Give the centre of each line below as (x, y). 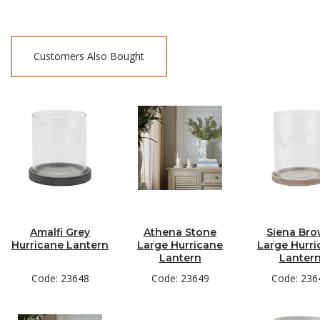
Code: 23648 (60, 278)
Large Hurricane (180, 245)
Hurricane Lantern (60, 245)
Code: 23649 (180, 278)
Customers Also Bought (89, 56)
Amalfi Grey (60, 232)
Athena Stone (180, 232)
